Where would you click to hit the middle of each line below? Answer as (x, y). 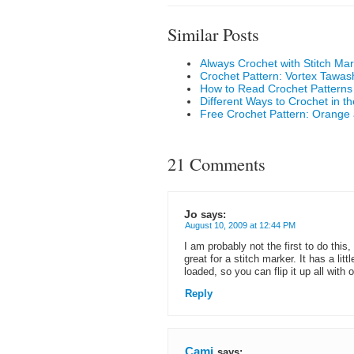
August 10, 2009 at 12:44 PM (240, 225)
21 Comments (217, 164)
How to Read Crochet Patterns (276, 88)
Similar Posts (213, 34)
